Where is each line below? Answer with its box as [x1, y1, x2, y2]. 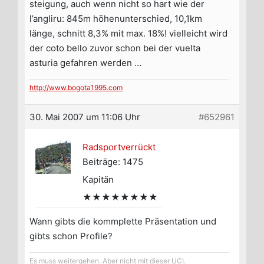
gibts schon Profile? [29, 230, 113, 242]
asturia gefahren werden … [29, 57, 141, 69]
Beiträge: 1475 [82, 156, 143, 168]
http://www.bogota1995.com [29, 83, 123, 93]
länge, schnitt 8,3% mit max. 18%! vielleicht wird [29, 28, 227, 39]
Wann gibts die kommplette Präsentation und [29, 216, 216, 227]
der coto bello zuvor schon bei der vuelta [29, 42, 200, 54]
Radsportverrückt [82, 141, 156, 153]
